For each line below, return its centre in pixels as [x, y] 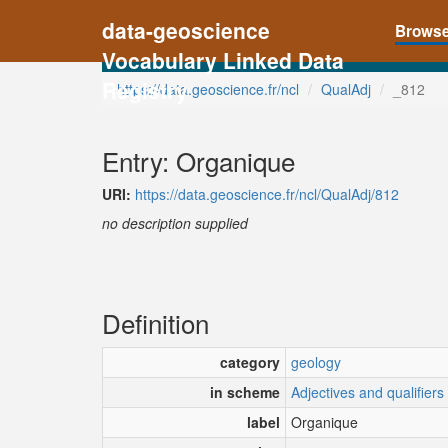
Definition [155, 322]
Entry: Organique [198, 160]
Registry [145, 90]
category [250, 361]
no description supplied [175, 222]
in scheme [245, 391]
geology [316, 361]
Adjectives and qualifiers [367, 391]
